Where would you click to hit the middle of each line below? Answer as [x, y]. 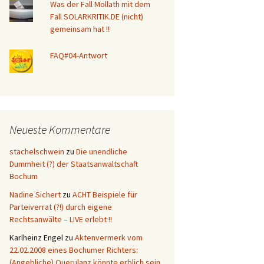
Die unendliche [102, 151]
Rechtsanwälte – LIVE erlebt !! [61, 219]
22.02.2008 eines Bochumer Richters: [74, 250]
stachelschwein [37, 151]
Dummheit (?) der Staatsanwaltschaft [74, 164]
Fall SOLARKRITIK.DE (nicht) [97, 16]
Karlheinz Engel [36, 237]
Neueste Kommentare [60, 129]
